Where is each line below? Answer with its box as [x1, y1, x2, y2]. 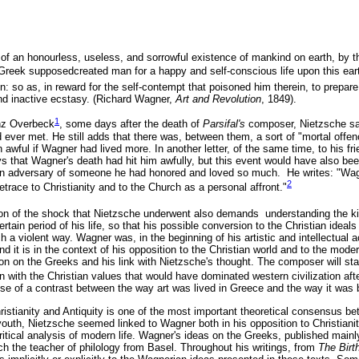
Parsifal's [203, 118, 245, 131]
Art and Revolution [175, 93, 261, 106]
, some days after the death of [59, 118, 203, 131]
